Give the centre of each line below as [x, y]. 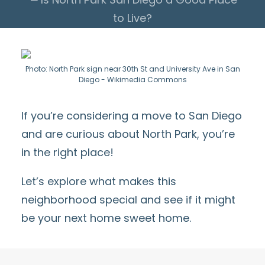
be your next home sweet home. [106, 218]
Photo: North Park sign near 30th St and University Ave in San [132, 69]
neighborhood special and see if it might [128, 200]
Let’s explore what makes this [99, 181]
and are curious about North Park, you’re [128, 134]
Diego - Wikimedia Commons [132, 80]
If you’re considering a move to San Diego [132, 116]
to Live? [132, 18]
